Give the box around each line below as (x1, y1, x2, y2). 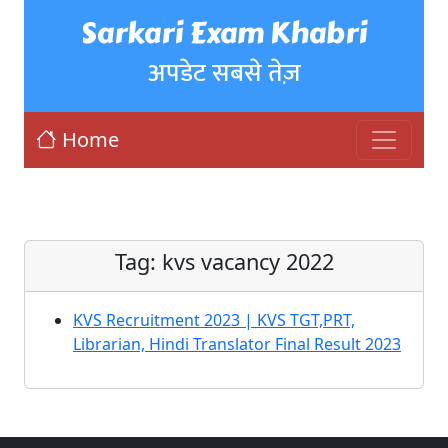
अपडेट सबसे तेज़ (147, 52, 301, 94)
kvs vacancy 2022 (161, 247, 334, 276)
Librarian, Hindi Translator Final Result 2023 (73, 333, 401, 355)
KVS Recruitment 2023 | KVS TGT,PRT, (73, 309, 355, 331)
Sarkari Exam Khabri (81, 11, 367, 55)
